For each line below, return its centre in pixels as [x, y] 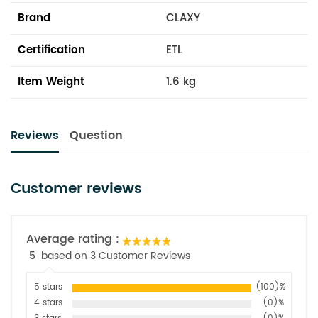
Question [96, 135]
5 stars [48, 287]
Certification [51, 50]
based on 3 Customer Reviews [116, 256]
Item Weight [51, 82]
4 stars [48, 302]
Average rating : [73, 239]
